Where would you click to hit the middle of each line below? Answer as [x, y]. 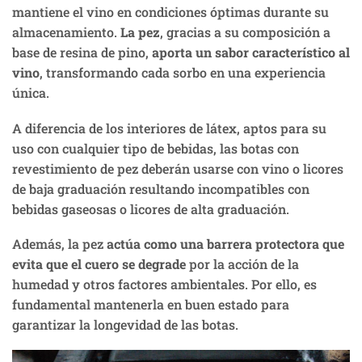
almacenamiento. [66, 32]
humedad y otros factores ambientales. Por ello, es [164, 284]
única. [31, 93]
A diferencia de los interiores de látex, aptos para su [169, 128]
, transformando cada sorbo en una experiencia [183, 73]
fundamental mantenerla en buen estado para [151, 305]
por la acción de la [242, 264]
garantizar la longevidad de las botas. [125, 325]
